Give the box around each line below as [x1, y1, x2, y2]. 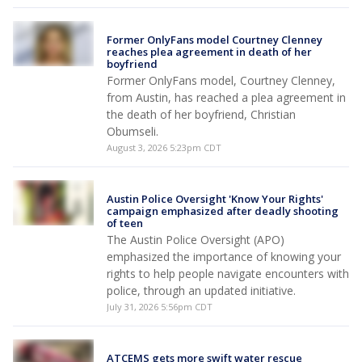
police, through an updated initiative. [107, 283, 296, 298]
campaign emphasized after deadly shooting [107, 204, 339, 218]
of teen [107, 216, 143, 230]
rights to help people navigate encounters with [107, 266, 349, 281]
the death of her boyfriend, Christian [107, 107, 296, 122]
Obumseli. [107, 124, 158, 139]
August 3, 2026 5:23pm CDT [107, 141, 221, 154]
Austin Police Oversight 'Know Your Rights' [107, 192, 323, 206]
